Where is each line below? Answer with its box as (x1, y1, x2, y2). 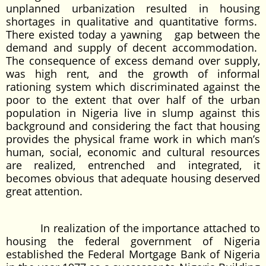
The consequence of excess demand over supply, (6, 53, 260, 68)
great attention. (6, 184, 83, 198)
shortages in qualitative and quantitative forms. (6, 14, 260, 28)
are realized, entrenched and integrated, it (6, 158, 260, 172)
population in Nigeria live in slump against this (6, 106, 260, 120)
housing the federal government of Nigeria (6, 234, 260, 248)
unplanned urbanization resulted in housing (6, 1, 260, 15)
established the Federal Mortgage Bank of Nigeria (6, 247, 260, 261)
